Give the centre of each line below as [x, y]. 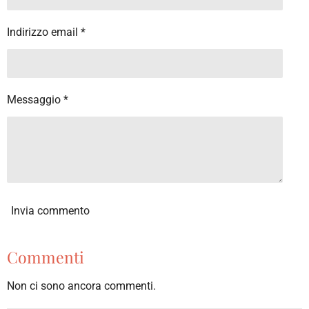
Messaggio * [38, 99]
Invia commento [50, 211]
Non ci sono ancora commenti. [81, 286]
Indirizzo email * [46, 32]
